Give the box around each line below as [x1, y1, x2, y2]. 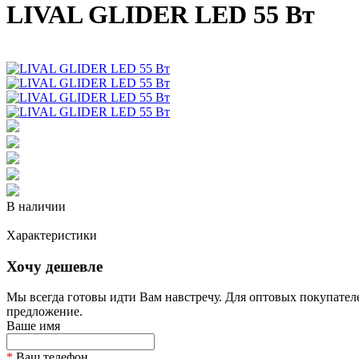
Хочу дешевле [6, 257, 103, 275]
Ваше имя [6, 319, 60, 333]
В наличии [6, 199, 66, 213]
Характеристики [6, 228, 97, 242]
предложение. [6, 305, 83, 319]
